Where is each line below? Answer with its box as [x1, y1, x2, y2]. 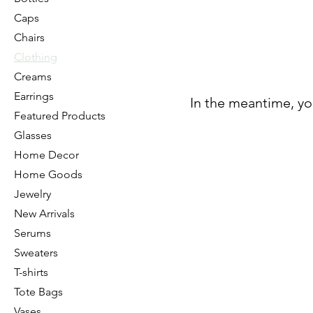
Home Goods [14, 168, 82, 181]
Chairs [14, 31, 45, 44]
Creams [14, 70, 52, 83]
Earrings [14, 89, 54, 103]
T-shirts [14, 265, 48, 279]
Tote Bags [14, 285, 63, 298]
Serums [14, 226, 51, 240]
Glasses [14, 129, 52, 142]
